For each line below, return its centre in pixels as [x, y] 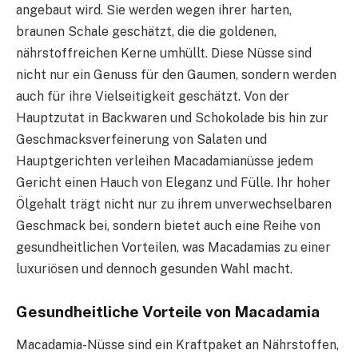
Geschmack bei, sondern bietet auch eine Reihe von [168, 225]
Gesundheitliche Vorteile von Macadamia [168, 311]
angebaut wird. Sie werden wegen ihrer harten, [154, 10]
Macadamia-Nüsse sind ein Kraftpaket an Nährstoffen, [177, 345]
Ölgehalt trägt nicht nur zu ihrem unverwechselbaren [174, 204]
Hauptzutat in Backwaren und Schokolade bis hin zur [172, 117]
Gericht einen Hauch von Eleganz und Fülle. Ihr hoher [173, 182]
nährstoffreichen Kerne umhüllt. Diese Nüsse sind [164, 53]
